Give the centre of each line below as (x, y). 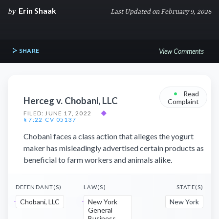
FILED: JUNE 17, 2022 (57, 113)
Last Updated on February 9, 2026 (161, 12)
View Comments (181, 51)
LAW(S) (95, 187)
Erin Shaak (37, 11)
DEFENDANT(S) (39, 187)
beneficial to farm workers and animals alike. (98, 160)
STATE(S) (190, 187)
